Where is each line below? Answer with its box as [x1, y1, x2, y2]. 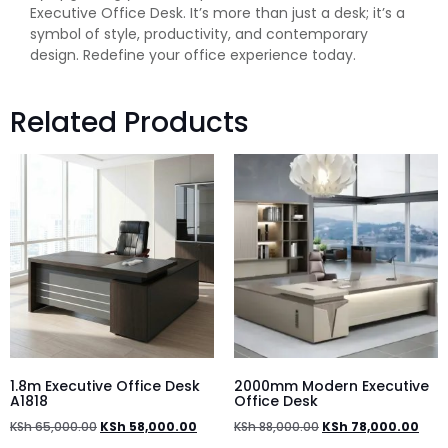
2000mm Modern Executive [234, 376, 429, 397]
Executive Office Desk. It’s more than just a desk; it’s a [30, 2, 405, 23]
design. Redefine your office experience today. [30, 44, 356, 65]
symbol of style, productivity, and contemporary [30, 23, 368, 44]
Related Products [10, 103, 249, 143]
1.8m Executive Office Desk [10, 376, 200, 397]
